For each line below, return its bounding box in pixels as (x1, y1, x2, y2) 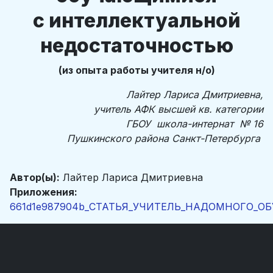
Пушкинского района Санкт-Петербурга (67, 132, 260, 144)
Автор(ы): (10, 171, 60, 183)
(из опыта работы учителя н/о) (58, 64, 215, 76)
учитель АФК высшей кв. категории (94, 103, 263, 115)
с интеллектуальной (32, 9, 241, 32)
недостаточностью (40, 34, 233, 57)
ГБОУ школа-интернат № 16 (126, 118, 263, 130)
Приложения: (10, 186, 77, 198)
